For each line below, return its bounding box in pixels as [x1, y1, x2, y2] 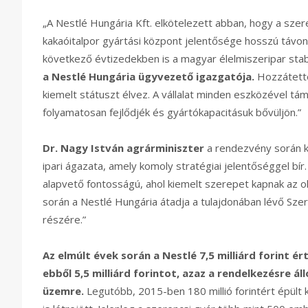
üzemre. [43, 284, 84, 298]
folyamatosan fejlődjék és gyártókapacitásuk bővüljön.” [43, 105, 301, 120]
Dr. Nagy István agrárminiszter [43, 141, 204, 155]
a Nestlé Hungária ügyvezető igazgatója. [43, 69, 254, 84]
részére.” [43, 212, 86, 227]
